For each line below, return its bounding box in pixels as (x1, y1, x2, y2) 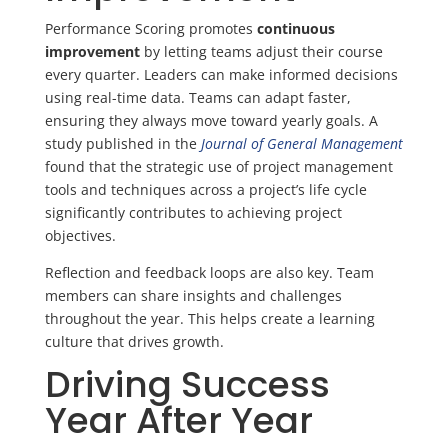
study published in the (44, 134, 201, 153)
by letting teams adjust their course (139, 42, 383, 61)
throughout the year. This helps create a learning (44, 309, 375, 328)
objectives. (44, 226, 116, 245)
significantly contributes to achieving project (44, 203, 342, 222)
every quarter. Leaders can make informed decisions (44, 65, 398, 84)
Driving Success (44, 359, 330, 410)
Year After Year (44, 395, 313, 446)
